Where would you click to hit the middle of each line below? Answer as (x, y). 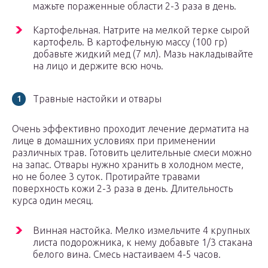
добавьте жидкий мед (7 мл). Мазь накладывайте (143, 54)
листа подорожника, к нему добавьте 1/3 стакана (143, 243)
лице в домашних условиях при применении (114, 141)
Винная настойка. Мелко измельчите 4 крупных (141, 231)
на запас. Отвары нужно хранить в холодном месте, (128, 165)
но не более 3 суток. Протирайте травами (106, 177)
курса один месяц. (53, 201)
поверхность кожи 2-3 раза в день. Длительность (122, 189)
